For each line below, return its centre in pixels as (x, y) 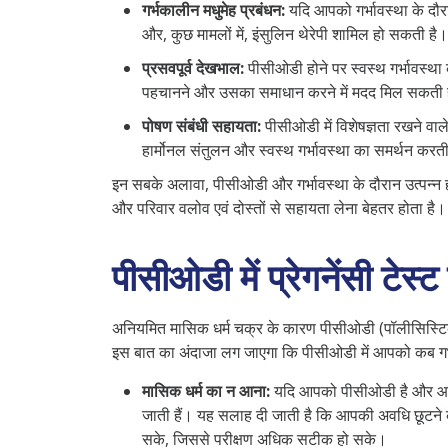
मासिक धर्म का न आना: (206, 390)
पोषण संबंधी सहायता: (201, 125)
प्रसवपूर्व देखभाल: (193, 67)
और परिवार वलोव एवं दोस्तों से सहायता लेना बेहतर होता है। (279, 207)
